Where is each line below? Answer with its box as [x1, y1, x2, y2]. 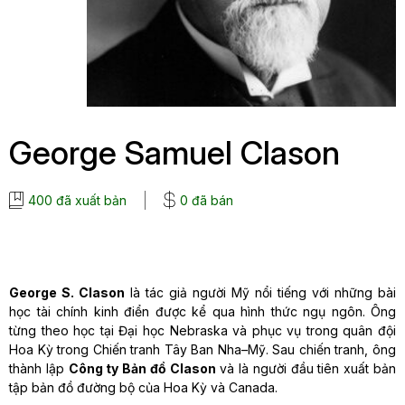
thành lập [9, 361, 69, 377]
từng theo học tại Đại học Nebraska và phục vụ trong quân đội [9, 323, 396, 339]
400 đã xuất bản [28, 193, 127, 209]
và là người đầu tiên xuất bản [215, 361, 397, 377]
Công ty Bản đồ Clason [68, 361, 216, 377]
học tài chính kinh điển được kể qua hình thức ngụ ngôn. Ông [9, 304, 396, 320]
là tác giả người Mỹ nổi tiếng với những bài [125, 285, 396, 301]
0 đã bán [180, 193, 233, 209]
